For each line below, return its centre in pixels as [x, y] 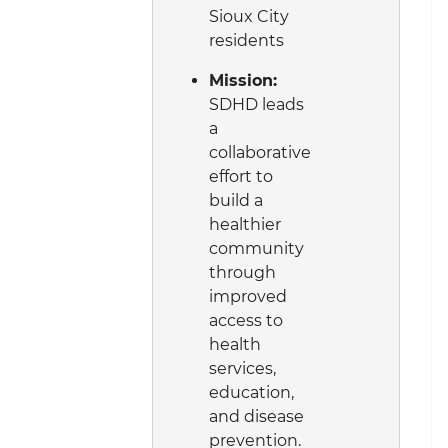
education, [251, 393]
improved [248, 297]
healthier [245, 225]
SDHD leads [256, 105]
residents [246, 41]
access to [246, 321]
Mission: [243, 81]
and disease [256, 417]
